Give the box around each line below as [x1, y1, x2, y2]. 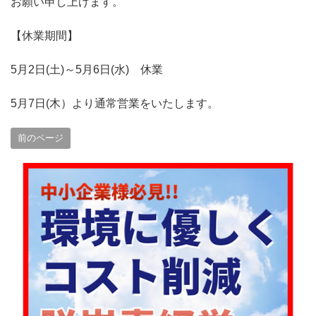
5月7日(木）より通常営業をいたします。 [11, 97, 219, 110]
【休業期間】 [11, 30, 78, 42]
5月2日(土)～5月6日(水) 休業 [11, 63, 163, 76]
